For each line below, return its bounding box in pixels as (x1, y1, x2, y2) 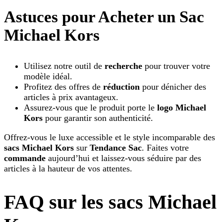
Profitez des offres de (24, 81, 103, 92)
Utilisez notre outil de (24, 60, 105, 71)
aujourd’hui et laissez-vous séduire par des (46, 153, 201, 163)
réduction (103, 81, 140, 92)
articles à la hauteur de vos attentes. (4, 163, 132, 173)
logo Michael (157, 102, 206, 112)
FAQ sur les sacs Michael (4, 191, 217, 214)
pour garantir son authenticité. (43, 112, 153, 123)
